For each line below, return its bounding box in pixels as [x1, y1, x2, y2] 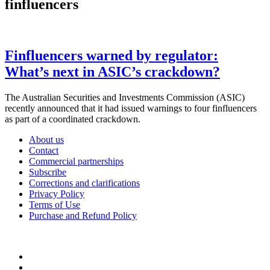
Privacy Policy [29, 188, 84, 199]
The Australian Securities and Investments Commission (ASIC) [5, 92, 245, 102]
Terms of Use [29, 199, 80, 210]
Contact [29, 145, 58, 155]
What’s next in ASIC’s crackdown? [5, 63, 220, 80]
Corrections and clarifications [29, 177, 140, 188]
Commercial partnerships [29, 155, 124, 166]
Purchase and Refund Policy [29, 210, 137, 221]
